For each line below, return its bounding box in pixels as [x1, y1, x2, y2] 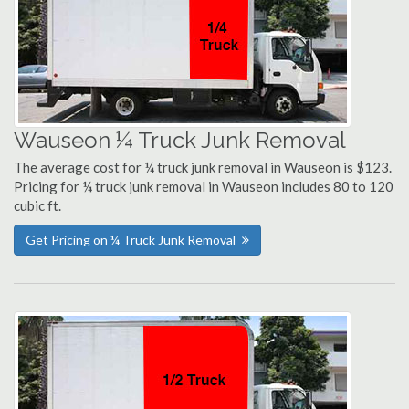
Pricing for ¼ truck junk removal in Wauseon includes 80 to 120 [14, 178, 393, 194]
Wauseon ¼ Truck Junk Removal [14, 127, 346, 153]
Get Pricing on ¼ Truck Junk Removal [26, 232, 236, 247]
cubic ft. [14, 197, 61, 214]
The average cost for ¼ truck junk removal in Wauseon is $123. [14, 159, 392, 175]
